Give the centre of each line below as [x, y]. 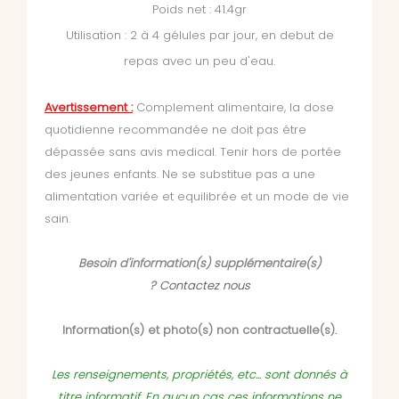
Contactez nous [204, 286]
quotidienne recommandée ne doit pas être [175, 130]
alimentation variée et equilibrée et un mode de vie [197, 197]
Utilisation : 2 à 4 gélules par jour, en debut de [199, 36]
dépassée [77, 152]
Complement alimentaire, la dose [235, 108]
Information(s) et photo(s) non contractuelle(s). [199, 330]
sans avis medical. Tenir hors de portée [225, 152]
